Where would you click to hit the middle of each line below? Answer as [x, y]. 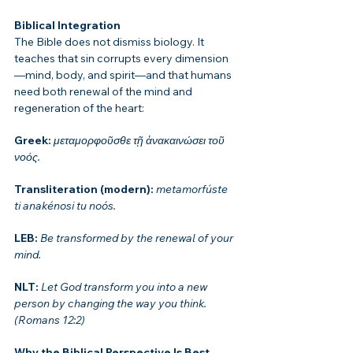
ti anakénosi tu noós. [65, 205]
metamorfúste [193, 189]
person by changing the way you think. [110, 303]
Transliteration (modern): [85, 189]
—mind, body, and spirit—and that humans [124, 74]
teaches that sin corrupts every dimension [121, 58]
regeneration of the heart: [79, 108]
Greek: [34, 140]
